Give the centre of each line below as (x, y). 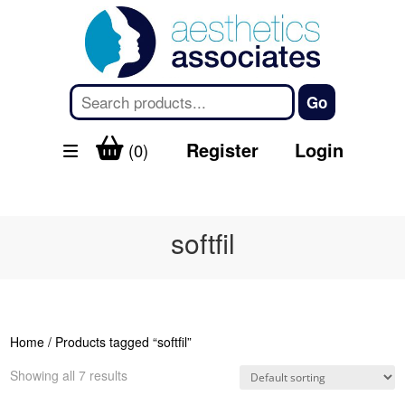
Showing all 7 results (69, 376)
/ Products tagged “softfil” (118, 342)
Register (222, 150)
